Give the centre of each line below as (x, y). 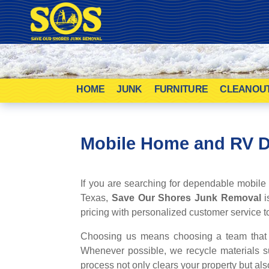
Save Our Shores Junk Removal (186, 198)
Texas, (96, 198)
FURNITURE (181, 89)
